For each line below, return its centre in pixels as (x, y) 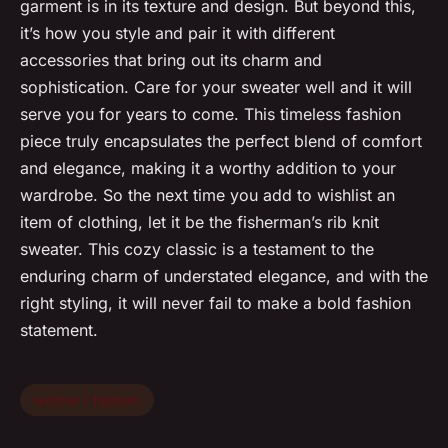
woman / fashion (87, 400)
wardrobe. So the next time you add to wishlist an (207, 195)
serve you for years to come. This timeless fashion (210, 114)
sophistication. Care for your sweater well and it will (216, 87)
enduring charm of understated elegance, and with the (224, 276)
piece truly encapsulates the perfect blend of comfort (221, 141)
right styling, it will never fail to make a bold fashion (215, 303)
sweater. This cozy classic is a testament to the (197, 249)
